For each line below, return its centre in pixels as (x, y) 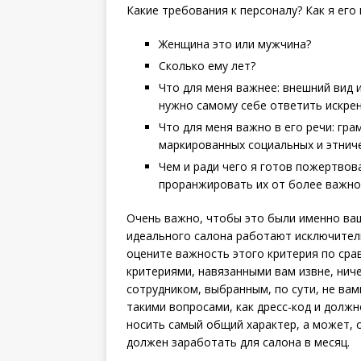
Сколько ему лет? (207, 66)
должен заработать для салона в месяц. (238, 342)
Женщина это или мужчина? (235, 44)
